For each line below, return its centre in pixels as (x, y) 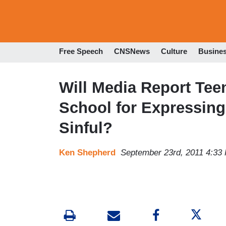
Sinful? (86, 128)
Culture (174, 51)
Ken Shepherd (87, 152)
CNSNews (132, 51)
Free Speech (81, 51)
